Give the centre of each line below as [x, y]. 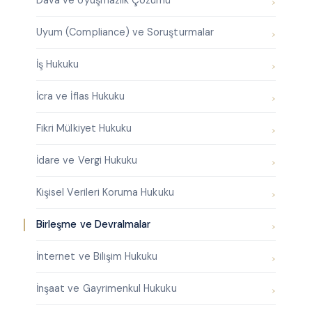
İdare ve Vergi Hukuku [87, 161]
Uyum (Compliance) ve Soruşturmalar [125, 32]
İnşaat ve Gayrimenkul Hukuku [106, 289]
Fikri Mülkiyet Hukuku [84, 128]
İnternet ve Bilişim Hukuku [97, 257]
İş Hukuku [57, 64]
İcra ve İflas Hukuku [80, 96]
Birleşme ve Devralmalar [93, 225]
